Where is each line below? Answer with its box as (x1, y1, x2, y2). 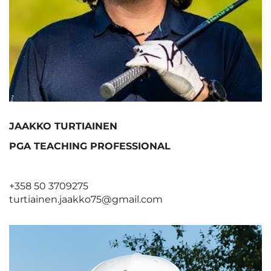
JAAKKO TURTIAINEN (9, 120, 117, 132)
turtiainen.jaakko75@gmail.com (9, 193, 163, 205)
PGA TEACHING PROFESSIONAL (9, 140, 171, 152)
